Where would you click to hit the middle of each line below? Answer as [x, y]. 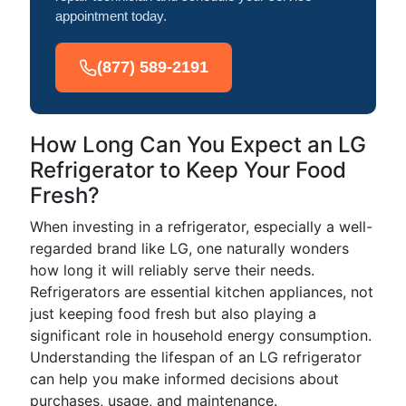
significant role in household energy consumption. [201, 335]
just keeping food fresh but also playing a [173, 314]
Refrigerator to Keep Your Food [188, 170]
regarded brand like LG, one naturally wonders [189, 248]
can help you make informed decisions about [184, 379]
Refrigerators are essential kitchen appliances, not [202, 292]
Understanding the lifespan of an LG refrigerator [196, 357]
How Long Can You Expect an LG [198, 145]
